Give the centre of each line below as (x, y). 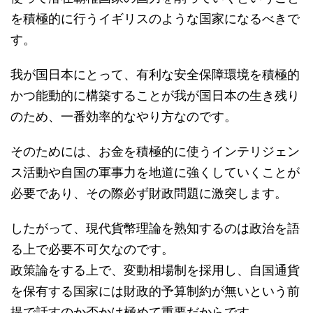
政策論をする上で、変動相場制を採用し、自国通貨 (155, 270)
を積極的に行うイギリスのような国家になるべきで (155, 19)
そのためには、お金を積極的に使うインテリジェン (155, 151)
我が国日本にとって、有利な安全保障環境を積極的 (155, 74)
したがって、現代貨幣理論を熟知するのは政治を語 (155, 228)
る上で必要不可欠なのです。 (92, 249)
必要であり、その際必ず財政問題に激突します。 (149, 193)
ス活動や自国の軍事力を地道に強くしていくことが (155, 172)
